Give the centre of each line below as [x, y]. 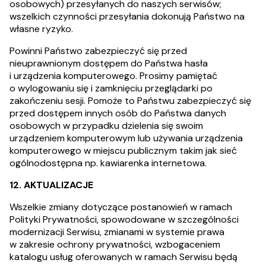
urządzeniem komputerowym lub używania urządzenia [126, 138]
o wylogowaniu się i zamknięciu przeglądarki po [111, 88]
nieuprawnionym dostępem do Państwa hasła [109, 63]
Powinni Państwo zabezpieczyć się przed [98, 51]
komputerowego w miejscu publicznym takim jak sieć [123, 151]
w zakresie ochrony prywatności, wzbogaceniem [115, 244]
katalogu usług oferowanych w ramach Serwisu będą [123, 257]
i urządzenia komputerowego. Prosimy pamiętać [113, 76]
